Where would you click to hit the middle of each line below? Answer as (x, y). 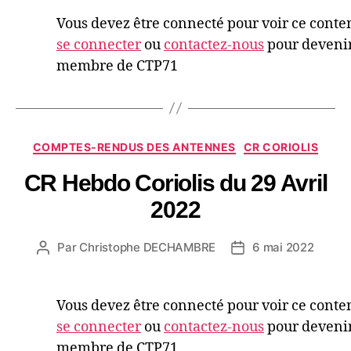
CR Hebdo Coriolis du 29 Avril (175, 183)
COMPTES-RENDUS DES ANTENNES (134, 147)
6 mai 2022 (283, 247)
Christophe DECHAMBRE (148, 247)
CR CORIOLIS (281, 147)
